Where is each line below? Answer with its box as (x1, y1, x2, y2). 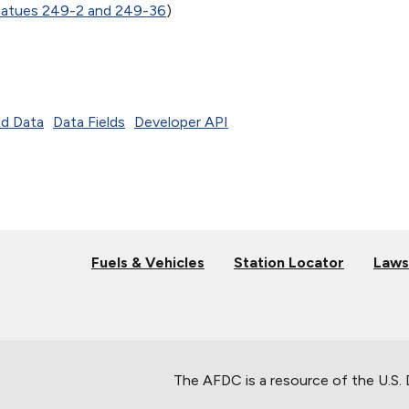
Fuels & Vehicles (91, 253, 204, 271)
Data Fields (53, 112, 125, 131)
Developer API (134, 112, 228, 131)
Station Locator (234, 253, 344, 271)
